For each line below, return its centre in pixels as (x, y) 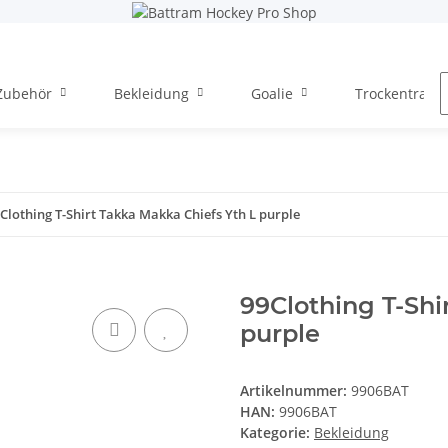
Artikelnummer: (295, 391)
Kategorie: (277, 433)
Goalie (272, 93)
